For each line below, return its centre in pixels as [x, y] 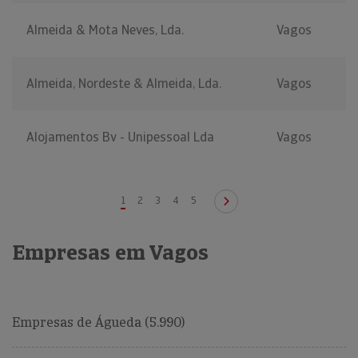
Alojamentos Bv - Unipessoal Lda [120, 137]
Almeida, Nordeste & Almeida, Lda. [124, 84]
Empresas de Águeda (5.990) [98, 323]
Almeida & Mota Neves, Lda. [105, 30]
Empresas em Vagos [110, 253]
